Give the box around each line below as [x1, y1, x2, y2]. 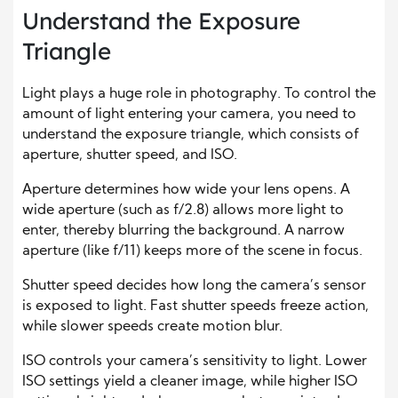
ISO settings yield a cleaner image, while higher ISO [22, 375, 357, 390]
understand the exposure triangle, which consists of [22, 128, 359, 143]
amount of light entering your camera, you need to [22, 107, 356, 123]
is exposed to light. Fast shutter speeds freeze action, [22, 299, 369, 314]
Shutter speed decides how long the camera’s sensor [22, 279, 366, 294]
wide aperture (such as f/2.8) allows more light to [22, 203, 344, 219]
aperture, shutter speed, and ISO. [22, 148, 237, 163]
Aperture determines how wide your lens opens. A [22, 183, 350, 198]
